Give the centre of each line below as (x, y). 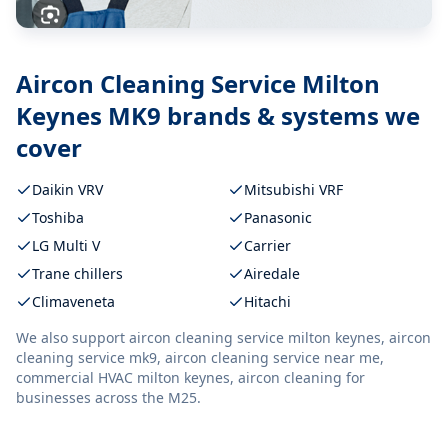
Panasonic (278, 217)
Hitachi (267, 301)
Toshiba (58, 217)
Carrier (267, 245)
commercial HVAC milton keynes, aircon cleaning (179, 377)
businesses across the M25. (108, 397)
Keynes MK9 (88, 115)
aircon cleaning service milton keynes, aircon (280, 337)
